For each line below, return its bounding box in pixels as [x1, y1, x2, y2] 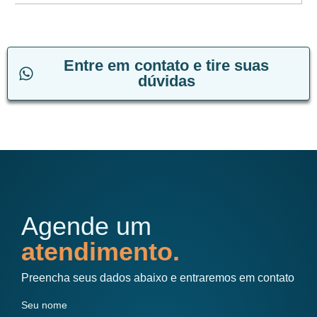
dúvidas [137, 71, 195, 90]
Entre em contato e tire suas [64, 56, 269, 74]
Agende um [21, 211, 151, 241]
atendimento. [21, 236, 180, 266]
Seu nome [21, 299, 67, 311]
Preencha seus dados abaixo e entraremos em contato [21, 271, 294, 284]
